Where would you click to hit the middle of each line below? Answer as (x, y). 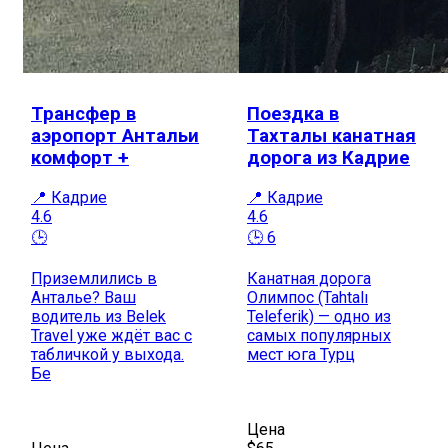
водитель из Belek (98, 317)
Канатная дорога (309, 279)
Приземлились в (94, 279)
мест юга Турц (301, 355)
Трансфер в (83, 114)
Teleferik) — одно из (319, 317)
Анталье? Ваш (83, 298)
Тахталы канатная (331, 136)
